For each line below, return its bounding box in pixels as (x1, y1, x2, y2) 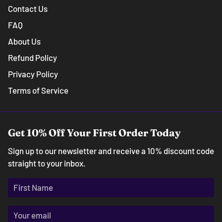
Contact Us (8, 3, 48, 14)
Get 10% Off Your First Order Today (8, 126, 181, 139)
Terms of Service (8, 85, 68, 96)
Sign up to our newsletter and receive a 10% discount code (8, 146, 214, 156)
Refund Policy (8, 53, 57, 63)
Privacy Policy (8, 69, 58, 79)
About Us (8, 36, 41, 47)
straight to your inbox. (8, 158, 86, 168)
